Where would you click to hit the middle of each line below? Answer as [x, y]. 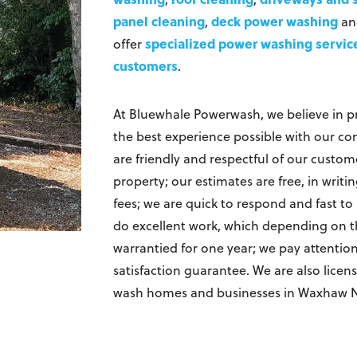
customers [145, 66]
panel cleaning [159, 22]
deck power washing [275, 22]
